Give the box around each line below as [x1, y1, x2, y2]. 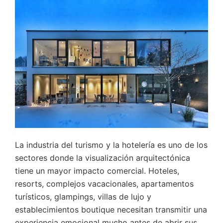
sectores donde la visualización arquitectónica [15, 153, 190, 163]
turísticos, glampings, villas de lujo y [15, 192, 151, 202]
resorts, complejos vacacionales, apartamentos [15, 179, 194, 189]
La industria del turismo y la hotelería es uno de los [15, 140, 208, 150]
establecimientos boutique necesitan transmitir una [15, 205, 207, 215]
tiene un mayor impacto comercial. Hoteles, [15, 166, 179, 176]
